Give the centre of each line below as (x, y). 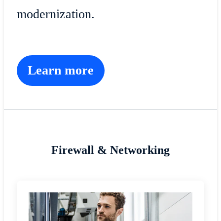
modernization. (55, 14)
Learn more (60, 71)
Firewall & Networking (110, 150)
